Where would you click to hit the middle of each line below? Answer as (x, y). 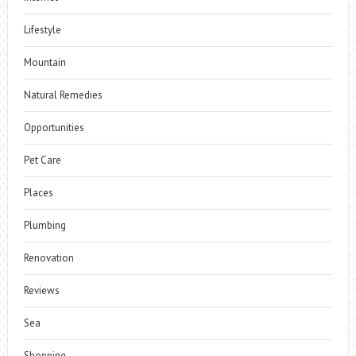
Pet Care (42, 160)
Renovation (48, 258)
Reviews (41, 290)
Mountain (44, 62)
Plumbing (44, 225)
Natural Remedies (63, 95)
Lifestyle (42, 30)
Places (38, 193)
